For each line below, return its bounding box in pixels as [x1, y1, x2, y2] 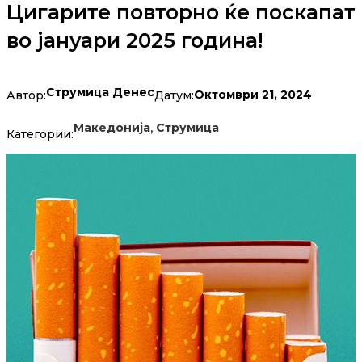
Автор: [6, 87, 46, 103]
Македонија [74, 120, 150, 136]
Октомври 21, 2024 [194, 87, 312, 103]
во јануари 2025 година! [6, 28, 263, 53]
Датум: [154, 87, 194, 103]
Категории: [6, 127, 74, 142]
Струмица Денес [46, 85, 154, 100]
